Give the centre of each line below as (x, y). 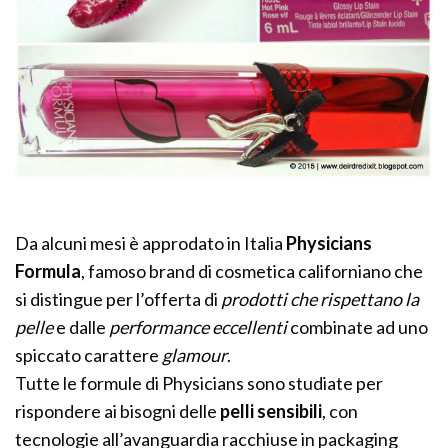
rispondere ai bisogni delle (118, 411)
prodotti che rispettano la (319, 299)
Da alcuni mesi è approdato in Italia (151, 243)
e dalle (83, 327)
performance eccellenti (198, 327)
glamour (195, 355)
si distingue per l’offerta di (117, 299)
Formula (48, 271)
